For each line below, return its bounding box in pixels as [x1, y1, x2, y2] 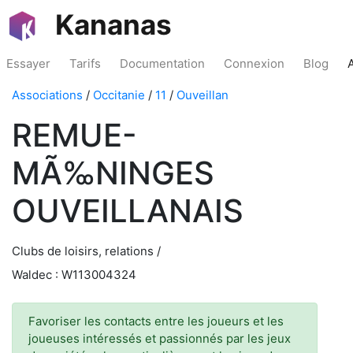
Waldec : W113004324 [12, 267, 136, 282]
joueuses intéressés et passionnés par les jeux [28, 331, 291, 346]
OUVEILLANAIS [12, 191, 243, 230]
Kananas [55, 8, 172, 41]
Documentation [120, 56, 205, 71]
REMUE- [12, 116, 137, 154]
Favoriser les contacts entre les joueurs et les [28, 314, 284, 329]
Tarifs [69, 56, 101, 71]
